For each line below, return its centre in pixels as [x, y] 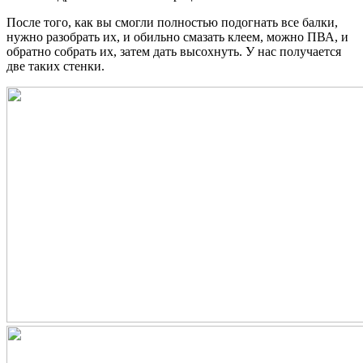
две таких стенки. [56, 66]
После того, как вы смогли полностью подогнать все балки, [172, 23]
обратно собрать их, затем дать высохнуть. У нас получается [174, 52]
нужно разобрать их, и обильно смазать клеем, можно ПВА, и [177, 37]
